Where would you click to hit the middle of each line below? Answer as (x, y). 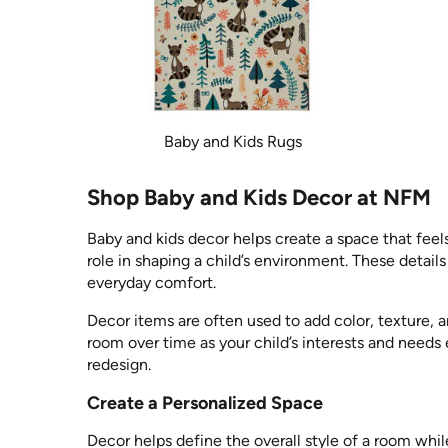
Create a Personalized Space (205, 402)
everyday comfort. (151, 282)
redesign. (119, 364)
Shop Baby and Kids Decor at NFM (259, 197)
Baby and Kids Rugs (233, 141)
